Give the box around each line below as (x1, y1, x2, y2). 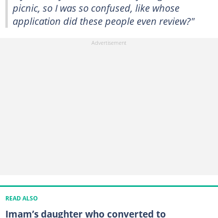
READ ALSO (5, 194, 38, 202)
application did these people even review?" (13, 14, 195, 28)
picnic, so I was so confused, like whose (13, 1, 180, 15)
